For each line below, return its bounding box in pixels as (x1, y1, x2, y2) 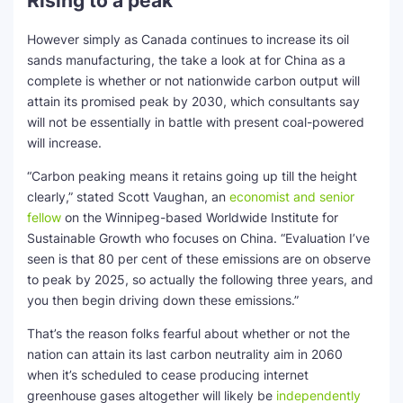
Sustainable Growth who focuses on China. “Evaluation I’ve (27, 230, 370, 246)
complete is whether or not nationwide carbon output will (27, 73, 360, 88)
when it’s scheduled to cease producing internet (27, 367, 309, 382)
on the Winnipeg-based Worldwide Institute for (61, 210, 338, 225)
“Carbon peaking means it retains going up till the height (27, 168, 357, 184)
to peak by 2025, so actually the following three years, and (27, 272, 373, 287)
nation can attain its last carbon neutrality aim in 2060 (27, 346, 343, 362)
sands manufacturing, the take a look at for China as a (27, 52, 345, 67)
